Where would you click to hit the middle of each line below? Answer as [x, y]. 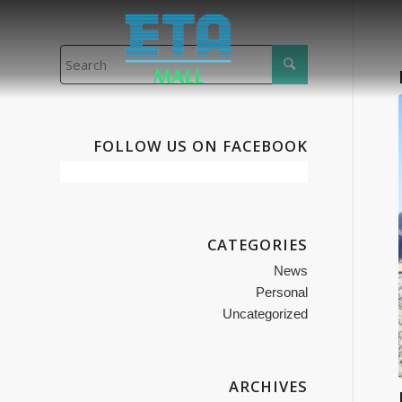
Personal [281, 292]
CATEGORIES [257, 245]
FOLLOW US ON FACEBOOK [200, 146]
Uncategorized [265, 314]
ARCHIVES [268, 386]
